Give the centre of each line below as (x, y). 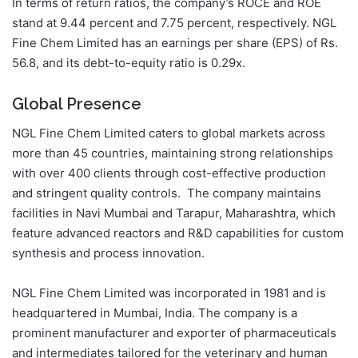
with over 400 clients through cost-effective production (169, 173)
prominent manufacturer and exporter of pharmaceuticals (174, 333)
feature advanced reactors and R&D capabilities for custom (178, 233)
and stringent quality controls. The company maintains (167, 193)
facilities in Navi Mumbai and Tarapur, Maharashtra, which (174, 213)
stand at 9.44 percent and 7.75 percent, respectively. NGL (174, 23)
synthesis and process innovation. (108, 253)
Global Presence (77, 104)
